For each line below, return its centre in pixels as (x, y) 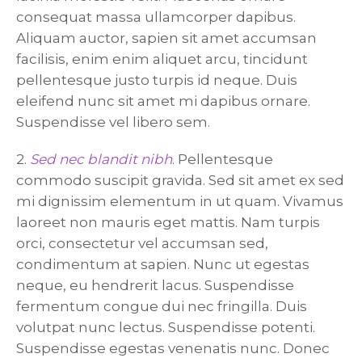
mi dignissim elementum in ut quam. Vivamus (180, 201)
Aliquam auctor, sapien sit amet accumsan (166, 38)
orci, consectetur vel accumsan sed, (142, 243)
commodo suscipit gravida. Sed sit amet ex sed (180, 180)
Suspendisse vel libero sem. (113, 122)
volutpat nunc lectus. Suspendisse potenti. (166, 327)
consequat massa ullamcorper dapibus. (156, 17)
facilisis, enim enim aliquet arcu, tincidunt (162, 59)
